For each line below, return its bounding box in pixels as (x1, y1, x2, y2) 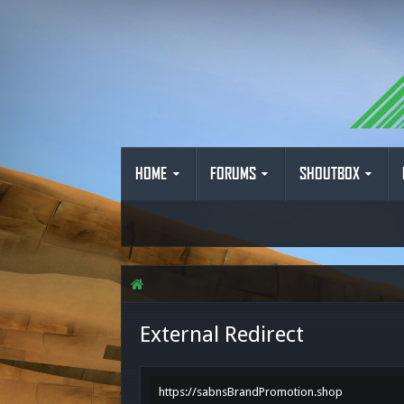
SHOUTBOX (298, 165, 360, 183)
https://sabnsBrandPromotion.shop (159, 385, 344, 399)
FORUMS (210, 165, 256, 183)
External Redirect (140, 322, 305, 347)
